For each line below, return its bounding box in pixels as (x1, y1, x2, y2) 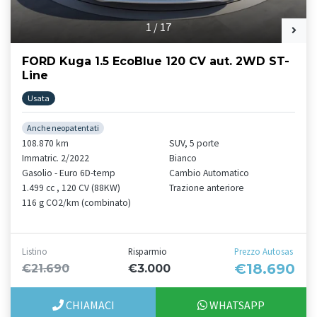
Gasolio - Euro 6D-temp (22, 166, 115, 179)
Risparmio (128, 245, 167, 257)
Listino (22, 245, 47, 257)
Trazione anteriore (169, 181, 244, 194)
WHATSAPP (207, 297, 265, 312)
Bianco (169, 151, 197, 164)
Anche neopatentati (27, 122, 100, 133)
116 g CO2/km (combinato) (22, 196, 131, 209)
